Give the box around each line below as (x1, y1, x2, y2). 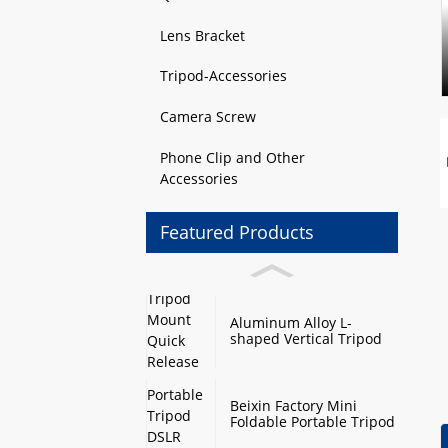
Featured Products (160, 220, 314, 245)
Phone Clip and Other (160, 147, 305, 167)
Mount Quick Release (230, 345, 372, 364)
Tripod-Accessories (160, 66, 287, 86)
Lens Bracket (160, 25, 245, 45)
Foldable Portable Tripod (230, 412, 395, 432)
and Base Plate (230, 377, 329, 396)
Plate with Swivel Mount (230, 361, 390, 380)
